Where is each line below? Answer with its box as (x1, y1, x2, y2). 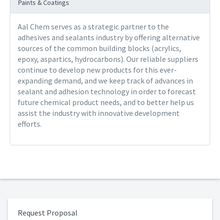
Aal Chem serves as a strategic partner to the (18, 22, 169, 31)
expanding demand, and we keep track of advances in (18, 76, 193, 85)
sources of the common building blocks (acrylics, (18, 43, 181, 53)
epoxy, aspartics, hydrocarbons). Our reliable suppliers (18, 54, 198, 64)
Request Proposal (18, 208, 78, 218)
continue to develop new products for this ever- (18, 65, 177, 75)
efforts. (18, 119, 42, 129)
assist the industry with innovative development (18, 108, 180, 118)
